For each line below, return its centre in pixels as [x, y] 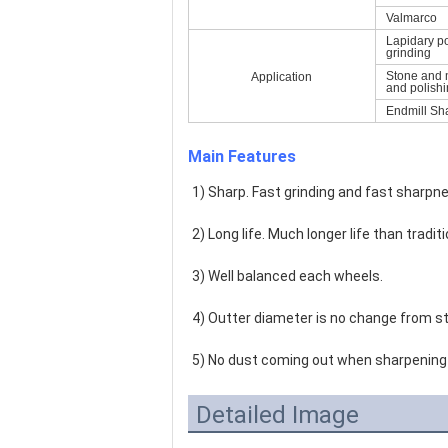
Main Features [242, 156]
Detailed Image [277, 415]
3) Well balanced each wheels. [287, 276]
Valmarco [411, 18]
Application [281, 77]
